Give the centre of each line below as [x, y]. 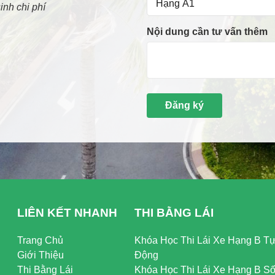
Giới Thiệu [41, 255]
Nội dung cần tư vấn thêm [207, 32]
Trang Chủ [41, 240]
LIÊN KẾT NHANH [68, 213]
